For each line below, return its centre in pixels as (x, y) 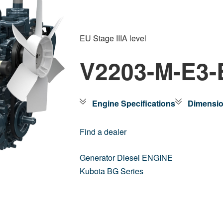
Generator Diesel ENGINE (126, 158)
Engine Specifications (134, 103)
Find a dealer (103, 132)
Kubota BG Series (111, 171)
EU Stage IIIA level (113, 38)
